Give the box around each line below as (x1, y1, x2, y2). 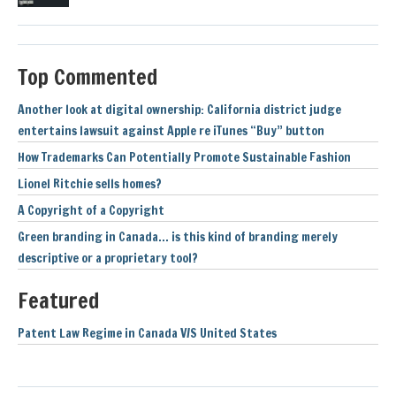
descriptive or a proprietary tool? (18, 248, 198, 267)
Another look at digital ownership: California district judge (18, 100, 341, 118)
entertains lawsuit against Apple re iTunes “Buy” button (18, 121, 324, 140)
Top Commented (18, 61, 157, 92)
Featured (18, 285, 99, 316)
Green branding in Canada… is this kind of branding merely (18, 227, 338, 246)
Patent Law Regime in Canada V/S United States (18, 324, 277, 342)
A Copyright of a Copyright (18, 201, 164, 219)
